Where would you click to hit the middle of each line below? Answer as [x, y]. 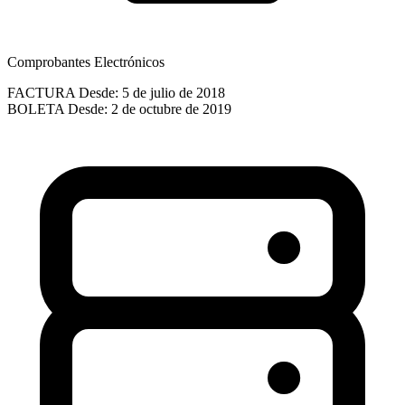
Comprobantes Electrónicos [86, 61]
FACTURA [41, 92]
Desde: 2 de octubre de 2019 [150, 108]
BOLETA [36, 108]
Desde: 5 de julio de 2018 [152, 92]
